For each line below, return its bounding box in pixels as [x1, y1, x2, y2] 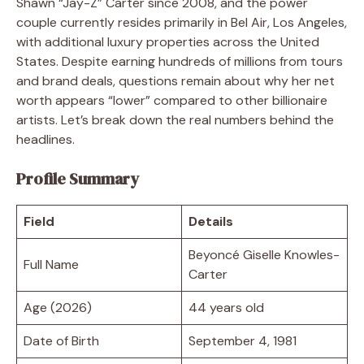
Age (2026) [24, 298, 92, 316]
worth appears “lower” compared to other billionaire [16, 91, 327, 109]
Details [188, 212, 233, 230]
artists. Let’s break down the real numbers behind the [16, 110, 334, 128]
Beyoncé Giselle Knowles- [188, 245, 340, 263]
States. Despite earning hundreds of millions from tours [16, 52, 343, 70]
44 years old [188, 298, 264, 316]
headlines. [16, 130, 75, 148]
